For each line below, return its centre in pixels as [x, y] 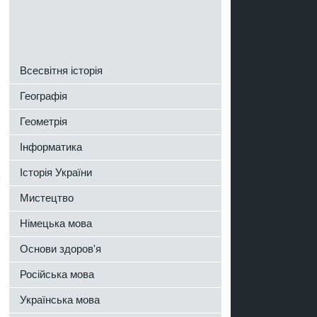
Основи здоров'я [60, 249]
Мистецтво [47, 198]
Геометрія [44, 121]
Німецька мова [56, 223]
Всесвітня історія [61, 70]
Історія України [56, 172]
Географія [44, 96]
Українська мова [60, 300]
